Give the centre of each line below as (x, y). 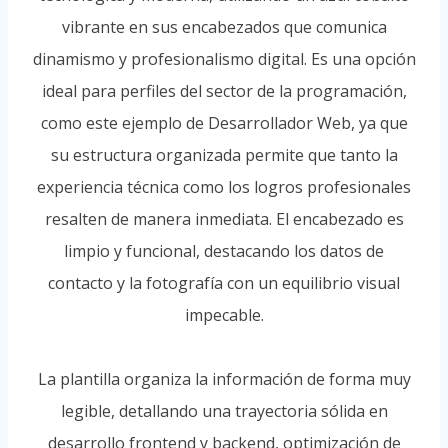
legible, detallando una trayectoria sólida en (224, 411)
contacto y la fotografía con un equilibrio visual (224, 283)
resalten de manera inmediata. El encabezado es (224, 219)
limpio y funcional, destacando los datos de (224, 251)
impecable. (224, 315)
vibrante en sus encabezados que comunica (224, 27)
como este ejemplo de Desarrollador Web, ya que (224, 123)
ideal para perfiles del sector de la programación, (224, 91)
